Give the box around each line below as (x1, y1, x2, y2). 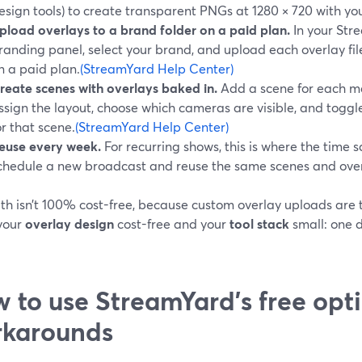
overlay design (25, 214, 114, 232)
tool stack (229, 214, 289, 232)
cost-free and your (114, 214, 229, 232)
